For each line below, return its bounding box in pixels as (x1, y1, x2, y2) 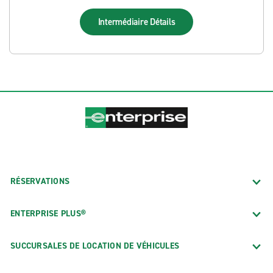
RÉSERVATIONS (10, 175, 69, 187)
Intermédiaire (97, 16, 151, 28)
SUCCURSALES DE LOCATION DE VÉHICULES (10, 239, 179, 252)
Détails (150, 16, 175, 28)
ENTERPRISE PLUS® (10, 207, 86, 219)
